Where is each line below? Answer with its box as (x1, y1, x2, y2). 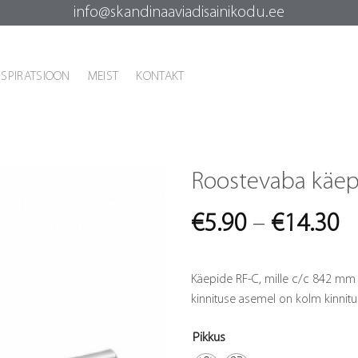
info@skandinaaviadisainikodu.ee (74, 5, 284, 21)
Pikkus (193, 330, 225, 344)
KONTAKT (136, 70, 185, 83)
